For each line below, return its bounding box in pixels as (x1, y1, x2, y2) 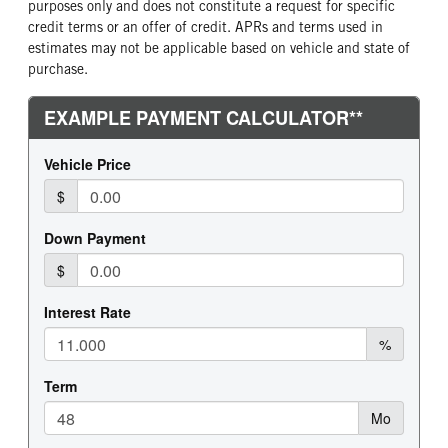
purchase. (28, 60, 88, 77)
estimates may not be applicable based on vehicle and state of (28, 39, 410, 56)
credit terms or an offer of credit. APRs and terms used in (28, 18, 383, 35)
